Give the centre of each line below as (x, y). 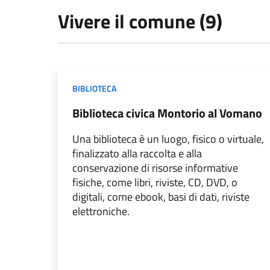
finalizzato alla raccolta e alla (137, 153)
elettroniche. (101, 211)
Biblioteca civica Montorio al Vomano (167, 113)
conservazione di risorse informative (155, 168)
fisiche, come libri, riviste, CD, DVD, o (155, 182)
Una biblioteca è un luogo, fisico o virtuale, (168, 139)
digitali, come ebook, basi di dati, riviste (161, 197)
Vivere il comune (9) (140, 21)
